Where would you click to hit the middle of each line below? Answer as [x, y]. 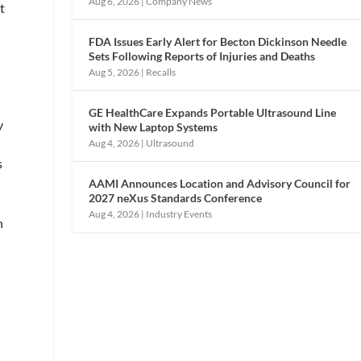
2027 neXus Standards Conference [176, 197]
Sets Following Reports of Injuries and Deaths [202, 56]
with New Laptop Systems [154, 127]
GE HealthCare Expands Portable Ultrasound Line [213, 112]
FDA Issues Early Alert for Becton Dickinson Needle [218, 41]
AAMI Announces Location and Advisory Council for [220, 183]
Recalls [161, 72]
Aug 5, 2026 [114, 72]
